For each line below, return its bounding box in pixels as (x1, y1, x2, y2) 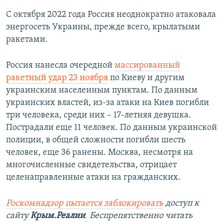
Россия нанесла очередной (6, 61, 114, 71)
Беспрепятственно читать (88, 211, 193, 221)
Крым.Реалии (30, 211, 85, 221)
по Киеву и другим (108, 73, 185, 83)
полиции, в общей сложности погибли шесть (6, 135, 186, 145)
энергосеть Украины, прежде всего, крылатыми (6, 22, 200, 32)
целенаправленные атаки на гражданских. (6, 173, 181, 183)
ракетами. (6, 35, 48, 45)
